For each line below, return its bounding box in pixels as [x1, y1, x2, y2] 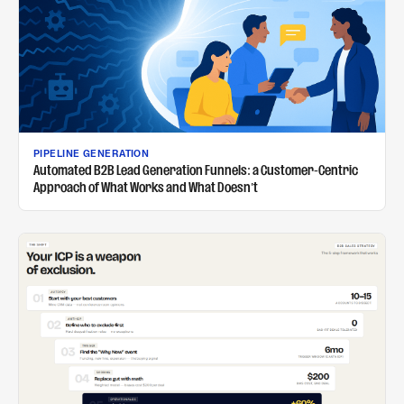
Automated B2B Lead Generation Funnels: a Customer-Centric [33, 164, 358, 175]
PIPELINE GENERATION [33, 148, 150, 159]
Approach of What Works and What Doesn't [33, 181, 258, 192]
